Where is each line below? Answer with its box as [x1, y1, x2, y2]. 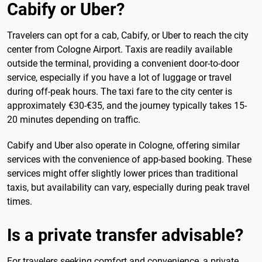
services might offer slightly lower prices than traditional [7, 167, 238, 179]
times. [7, 195, 32, 207]
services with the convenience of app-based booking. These [7, 153, 251, 165]
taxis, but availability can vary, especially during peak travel [7, 181, 250, 193]
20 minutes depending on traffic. [7, 114, 140, 126]
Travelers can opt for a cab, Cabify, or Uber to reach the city [7, 30, 249, 42]
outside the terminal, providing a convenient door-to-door [7, 58, 239, 70]
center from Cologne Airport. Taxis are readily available [7, 44, 232, 56]
